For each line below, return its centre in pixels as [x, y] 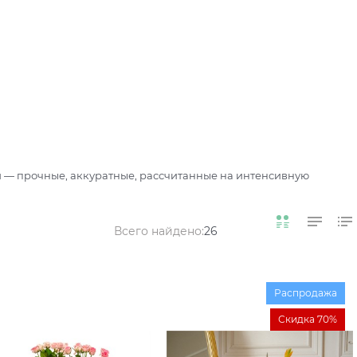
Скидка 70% [308, 320]
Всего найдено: [159, 231]
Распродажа [306, 293]
